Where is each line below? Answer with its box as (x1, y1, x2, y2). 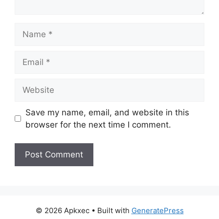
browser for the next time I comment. (25, 119, 171, 130)
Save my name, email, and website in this (25, 107, 189, 117)
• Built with (89, 206, 131, 215)
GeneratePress (131, 206, 184, 215)
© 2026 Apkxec (35, 206, 89, 215)
